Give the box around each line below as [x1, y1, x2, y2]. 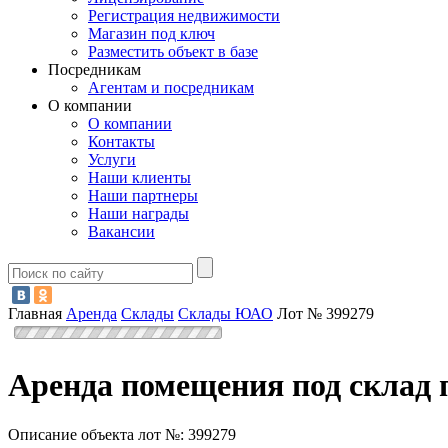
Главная [8, 304, 62, 322]
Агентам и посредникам [88, 79, 254, 97]
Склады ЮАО [178, 304, 273, 322]
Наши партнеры [88, 187, 198, 205]
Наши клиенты [88, 169, 191, 187]
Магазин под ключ [88, 25, 215, 43]
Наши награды [88, 205, 189, 223]
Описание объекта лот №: [8, 425, 188, 443]
